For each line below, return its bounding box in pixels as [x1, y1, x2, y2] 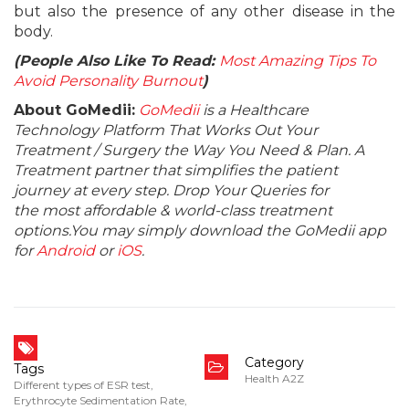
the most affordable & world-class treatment [14, 202, 332, 219]
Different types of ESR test [14, 378, 151, 392]
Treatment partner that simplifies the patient [14, 162, 338, 179]
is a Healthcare [199, 101, 309, 119]
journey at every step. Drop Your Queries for [14, 182, 329, 199]
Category [244, 354, 304, 371]
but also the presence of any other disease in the [14, 3, 395, 20]
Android [37, 242, 95, 259]
